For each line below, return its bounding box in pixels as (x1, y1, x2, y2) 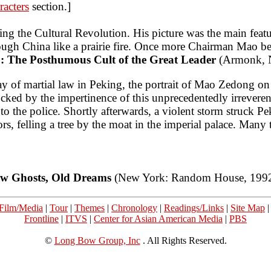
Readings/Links (164, 202, 224, 213)
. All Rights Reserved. (140, 235, 227, 246)
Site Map (230, 202, 265, 213)
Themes (74, 202, 105, 213)
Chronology (111, 202, 157, 213)
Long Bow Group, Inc (54, 235, 140, 246)
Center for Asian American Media (94, 213, 223, 224)
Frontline (24, 213, 59, 224)
